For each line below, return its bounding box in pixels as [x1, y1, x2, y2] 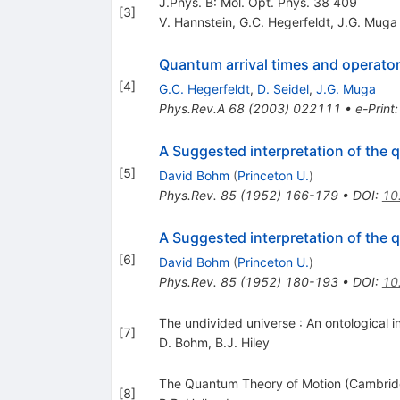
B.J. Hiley [214, 335, 270, 351]
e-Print [354, 101, 395, 117]
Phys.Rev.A [158, 101, 225, 117]
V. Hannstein [158, 14, 232, 30]
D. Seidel [256, 81, 309, 97]
